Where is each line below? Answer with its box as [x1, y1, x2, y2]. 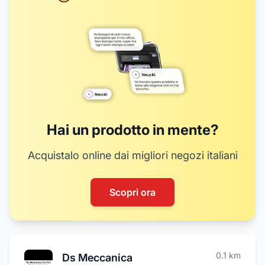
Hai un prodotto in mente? [46, 121, 219, 138]
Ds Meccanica [62, 251, 132, 264]
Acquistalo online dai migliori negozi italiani [27, 149, 238, 161]
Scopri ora [109, 186, 156, 198]
